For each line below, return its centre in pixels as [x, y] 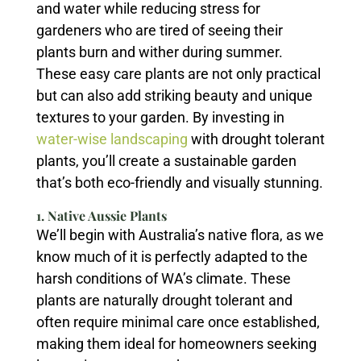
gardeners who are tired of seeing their [159, 30]
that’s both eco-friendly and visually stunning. [179, 183]
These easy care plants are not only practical [178, 74]
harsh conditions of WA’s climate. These [163, 278]
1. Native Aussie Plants [101, 216]
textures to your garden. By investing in [160, 117]
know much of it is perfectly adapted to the [172, 257]
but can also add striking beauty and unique [174, 95]
